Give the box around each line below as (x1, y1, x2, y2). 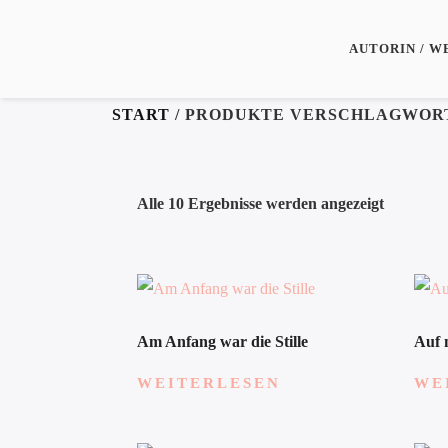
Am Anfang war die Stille (137, 333, 308, 350)
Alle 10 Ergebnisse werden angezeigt (137, 195, 384, 212)
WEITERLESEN (137, 375, 281, 391)
